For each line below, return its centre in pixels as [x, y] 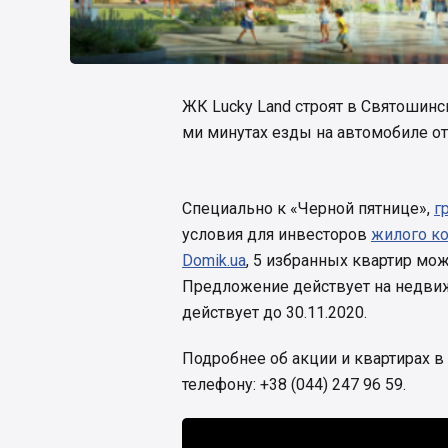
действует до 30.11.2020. [276, 313]
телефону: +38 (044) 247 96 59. [294, 385]
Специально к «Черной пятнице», [308, 209]
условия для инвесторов [276, 235]
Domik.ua [214, 261]
